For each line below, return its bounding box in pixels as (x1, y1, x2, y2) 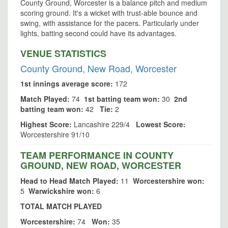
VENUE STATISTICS (20, 47, 106, 60)
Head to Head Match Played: (20, 176, 119, 186)
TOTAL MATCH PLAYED (20, 201, 102, 211)
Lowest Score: (136, 119, 186, 129)
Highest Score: (20, 119, 72, 129)
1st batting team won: (84, 94, 160, 104)
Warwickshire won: (28, 186, 94, 196)
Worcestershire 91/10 (20, 129, 90, 139)
